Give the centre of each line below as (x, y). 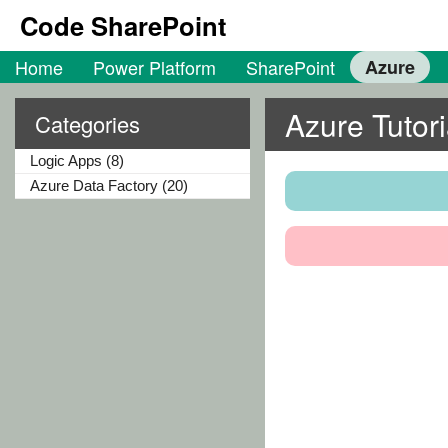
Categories (87, 123)
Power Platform (154, 67)
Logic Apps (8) (77, 160)
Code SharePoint (123, 25)
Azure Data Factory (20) (109, 185)
